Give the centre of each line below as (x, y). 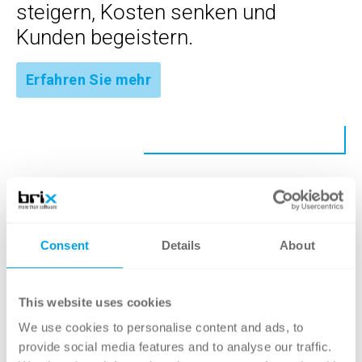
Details (181, 244)
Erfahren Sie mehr (89, 80)
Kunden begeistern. (105, 37)
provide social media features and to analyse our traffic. (175, 347)
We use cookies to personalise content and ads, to (161, 327)
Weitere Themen (64, 279)
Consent (65, 244)
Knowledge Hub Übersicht (116, 223)
